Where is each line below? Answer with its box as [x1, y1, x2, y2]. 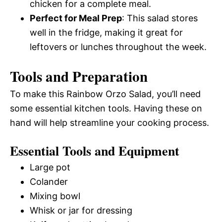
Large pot [30, 162, 70, 172]
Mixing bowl [30, 191, 80, 201]
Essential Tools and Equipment [10, 141, 179, 160]
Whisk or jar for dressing [30, 205, 132, 216]
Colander [30, 176, 68, 187]
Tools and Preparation [10, 66, 148, 87]
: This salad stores [122, 13, 198, 23]
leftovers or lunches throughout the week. [30, 42, 207, 52]
